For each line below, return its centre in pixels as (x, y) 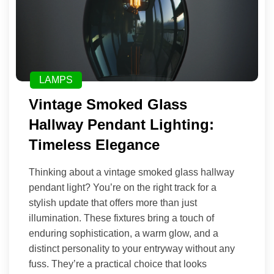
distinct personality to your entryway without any (132, 249)
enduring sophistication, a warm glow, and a (124, 234)
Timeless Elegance (94, 145)
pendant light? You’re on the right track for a (123, 188)
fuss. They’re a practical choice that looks (118, 264)
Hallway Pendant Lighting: (121, 125)
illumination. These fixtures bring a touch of (121, 218)
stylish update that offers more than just (113, 203)
